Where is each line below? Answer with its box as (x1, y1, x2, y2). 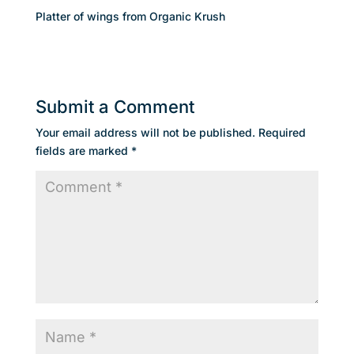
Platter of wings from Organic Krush (35, 9, 225, 23)
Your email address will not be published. (35, 126, 255, 139)
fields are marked (35, 144, 131, 157)
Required (258, 126, 306, 139)
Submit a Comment (35, 96, 194, 117)
